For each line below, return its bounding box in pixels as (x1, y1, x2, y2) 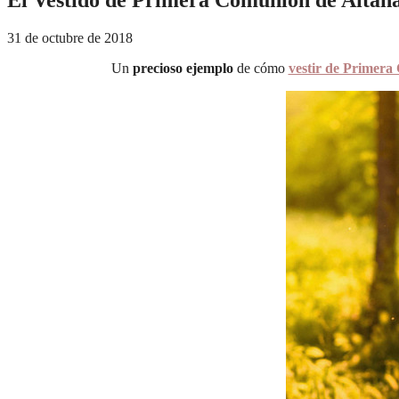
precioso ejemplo (132, 60, 233, 76)
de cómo (232, 60, 289, 76)
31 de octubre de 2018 (7, 29, 133, 45)
